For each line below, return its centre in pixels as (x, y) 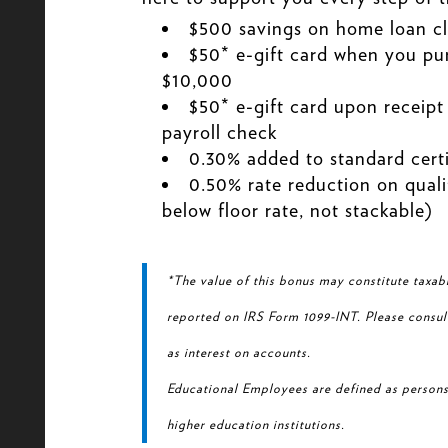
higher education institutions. (255, 425)
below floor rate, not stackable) (297, 210)
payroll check (219, 132)
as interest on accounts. (238, 353)
